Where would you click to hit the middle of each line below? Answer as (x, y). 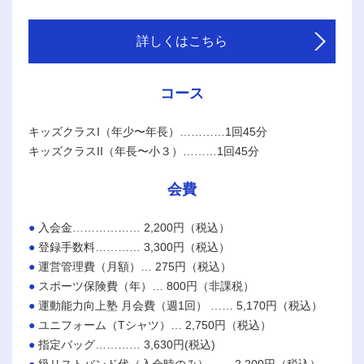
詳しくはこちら (182, 41)
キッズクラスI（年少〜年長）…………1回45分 (148, 132)
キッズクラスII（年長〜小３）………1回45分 (144, 152)
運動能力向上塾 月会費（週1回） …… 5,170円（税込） (180, 306)
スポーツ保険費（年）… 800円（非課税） (146, 286)
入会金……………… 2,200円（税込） (134, 228)
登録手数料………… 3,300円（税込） (134, 247)
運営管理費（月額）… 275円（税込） (135, 267)
